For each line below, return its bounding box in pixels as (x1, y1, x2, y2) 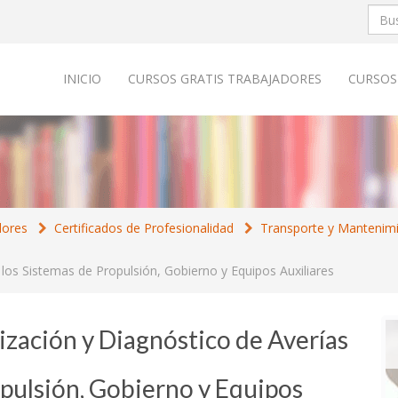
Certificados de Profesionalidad (54, 219, 234, 236)
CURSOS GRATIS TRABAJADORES (128, 70, 322, 87)
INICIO (63, 70, 101, 87)
